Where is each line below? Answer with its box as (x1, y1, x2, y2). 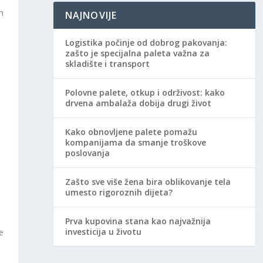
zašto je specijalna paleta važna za (65, 48, 210, 59)
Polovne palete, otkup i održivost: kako (65, 87, 225, 99)
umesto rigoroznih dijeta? (65, 187, 173, 198)
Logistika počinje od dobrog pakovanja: (65, 37, 227, 49)
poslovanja (65, 147, 110, 159)
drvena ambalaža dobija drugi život (65, 97, 211, 109)
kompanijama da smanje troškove (65, 137, 206, 149)
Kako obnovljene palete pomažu (65, 126, 197, 138)
